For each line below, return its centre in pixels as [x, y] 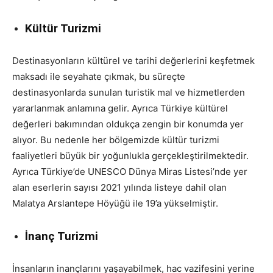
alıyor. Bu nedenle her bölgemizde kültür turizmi [116, 140]
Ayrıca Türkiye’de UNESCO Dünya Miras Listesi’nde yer [130, 171]
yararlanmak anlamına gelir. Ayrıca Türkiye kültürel [120, 108]
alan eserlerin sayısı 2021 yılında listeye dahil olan [119, 187]
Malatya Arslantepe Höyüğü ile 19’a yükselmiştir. [115, 203]
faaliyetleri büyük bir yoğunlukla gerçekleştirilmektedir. [130, 155]
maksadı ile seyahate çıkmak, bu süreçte [99, 76]
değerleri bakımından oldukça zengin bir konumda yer [128, 124]
